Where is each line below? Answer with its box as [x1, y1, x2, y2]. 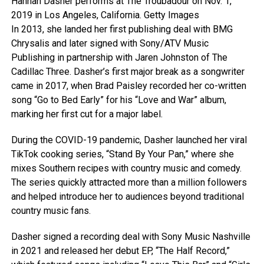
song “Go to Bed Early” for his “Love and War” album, [11, 94, 226, 106]
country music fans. [11, 205, 91, 217]
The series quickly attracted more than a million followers [11, 177, 247, 189]
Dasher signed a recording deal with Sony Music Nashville [11, 231, 250, 243]
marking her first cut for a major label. [11, 108, 163, 120]
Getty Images [143, 9, 199, 21]
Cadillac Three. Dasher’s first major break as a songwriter [11, 66, 245, 78]
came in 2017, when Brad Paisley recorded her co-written [11, 80, 246, 92]
